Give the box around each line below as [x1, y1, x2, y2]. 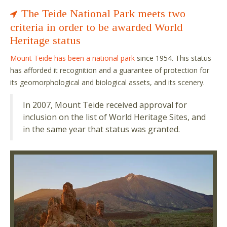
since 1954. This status [135, 53, 211, 63]
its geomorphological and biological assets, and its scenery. [10, 78, 205, 87]
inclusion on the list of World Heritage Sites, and [23, 111, 206, 123]
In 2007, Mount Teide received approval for [23, 99, 187, 110]
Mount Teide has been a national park [10, 53, 135, 63]
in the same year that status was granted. [23, 124, 180, 135]
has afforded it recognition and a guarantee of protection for [10, 65, 209, 75]
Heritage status [10, 34, 81, 47]
